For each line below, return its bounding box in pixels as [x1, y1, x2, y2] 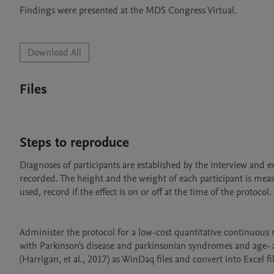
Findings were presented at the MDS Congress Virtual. [20, 4, 237, 17]
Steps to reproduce [20, 133, 129, 152]
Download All [28, 46, 81, 59]
